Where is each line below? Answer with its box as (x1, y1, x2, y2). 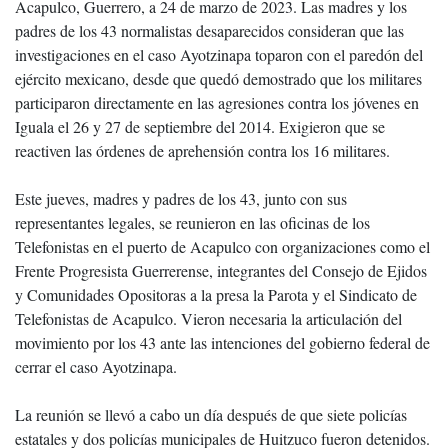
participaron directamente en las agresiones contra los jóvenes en (15, 92, 419, 113)
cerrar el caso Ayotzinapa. (15, 356, 177, 377)
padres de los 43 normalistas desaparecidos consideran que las (15, 20, 404, 41)
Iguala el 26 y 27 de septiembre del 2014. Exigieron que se (15, 116, 385, 137)
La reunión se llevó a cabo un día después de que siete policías (15, 404, 407, 425)
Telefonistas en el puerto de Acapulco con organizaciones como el (15, 236, 430, 257)
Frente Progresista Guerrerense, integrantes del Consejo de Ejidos (15, 260, 427, 281)
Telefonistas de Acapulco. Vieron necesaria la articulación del (15, 308, 402, 329)
